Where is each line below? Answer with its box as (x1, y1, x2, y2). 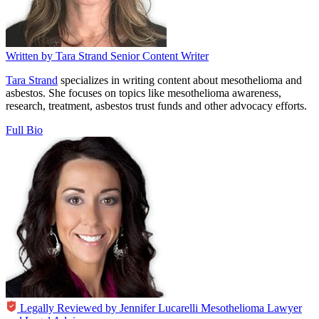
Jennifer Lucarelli (120, 302, 198, 315)
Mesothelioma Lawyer (201, 302, 302, 315)
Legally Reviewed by (17, 302, 120, 315)
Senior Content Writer (110, 50, 209, 63)
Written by (6, 50, 53, 63)
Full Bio (6, 124, 43, 137)
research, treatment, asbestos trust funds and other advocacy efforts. (6, 100, 307, 113)
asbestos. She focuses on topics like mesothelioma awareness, (6, 87, 281, 100)
